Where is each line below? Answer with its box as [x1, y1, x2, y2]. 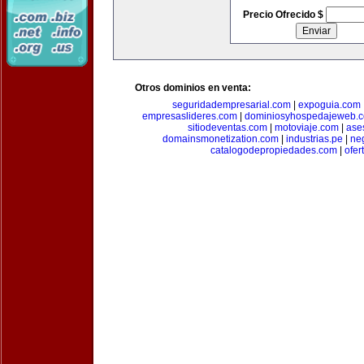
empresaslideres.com [141, 110, 237, 122]
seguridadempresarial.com [172, 99, 291, 110]
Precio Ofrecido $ [242, 9, 326, 20]
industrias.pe [285, 133, 343, 145]
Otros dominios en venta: [135, 82, 251, 93]
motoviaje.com [275, 122, 339, 133]
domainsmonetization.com [162, 133, 279, 145]
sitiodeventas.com [188, 122, 267, 133]
